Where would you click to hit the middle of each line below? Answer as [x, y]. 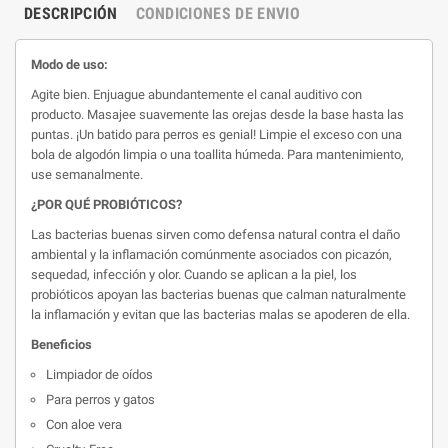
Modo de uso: [69, 64]
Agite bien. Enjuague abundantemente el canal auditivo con [196, 94]
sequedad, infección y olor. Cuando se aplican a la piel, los [194, 274]
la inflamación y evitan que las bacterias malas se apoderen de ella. [220, 314]
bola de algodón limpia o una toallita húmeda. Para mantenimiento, [217, 154]
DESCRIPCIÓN [71, 13]
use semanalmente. [87, 174]
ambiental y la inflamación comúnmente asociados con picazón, [211, 254]
